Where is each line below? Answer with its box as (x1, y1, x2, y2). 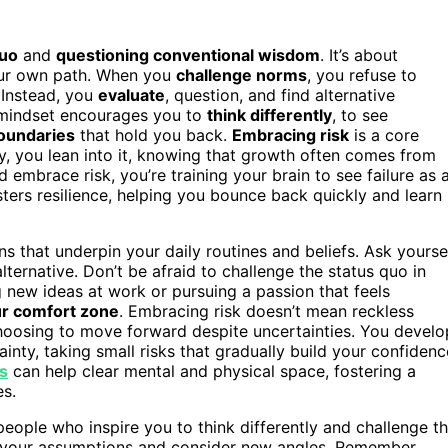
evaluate (98, 84, 165, 105)
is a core (349, 124, 419, 145)
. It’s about (320, 44, 398, 65)
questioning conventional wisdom (56, 44, 320, 65)
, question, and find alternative (165, 84, 395, 105)
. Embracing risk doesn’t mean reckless (119, 300, 414, 321)
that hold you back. (75, 124, 232, 145)
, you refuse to (307, 64, 417, 85)
